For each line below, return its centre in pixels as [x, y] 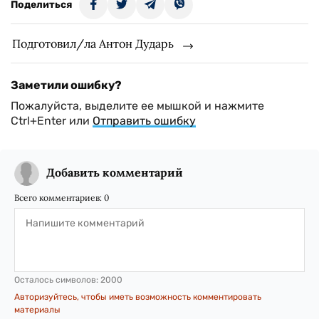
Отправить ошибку [144, 121]
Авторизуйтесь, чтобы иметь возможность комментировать [138, 297]
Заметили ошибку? [66, 85]
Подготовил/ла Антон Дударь [93, 43]
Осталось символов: [57, 280]
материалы [37, 310]
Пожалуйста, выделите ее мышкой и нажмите [137, 106]
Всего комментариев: [59, 198]
